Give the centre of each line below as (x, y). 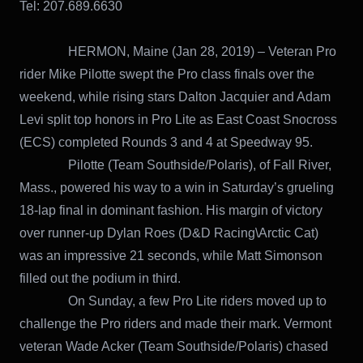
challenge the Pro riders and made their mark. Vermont (175, 324)
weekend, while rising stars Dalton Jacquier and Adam (175, 97)
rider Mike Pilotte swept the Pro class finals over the (167, 75)
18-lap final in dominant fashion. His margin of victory (171, 211)
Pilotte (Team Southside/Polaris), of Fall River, (175, 165)
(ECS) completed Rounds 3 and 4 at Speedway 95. (168, 143)
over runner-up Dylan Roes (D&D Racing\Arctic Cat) (169, 233)
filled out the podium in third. (100, 279)
